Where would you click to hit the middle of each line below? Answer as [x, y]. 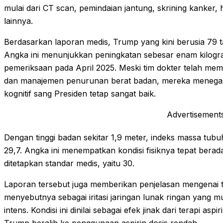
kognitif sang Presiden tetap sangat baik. [80, 94]
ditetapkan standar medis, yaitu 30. [69, 163]
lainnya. [18, 21]
